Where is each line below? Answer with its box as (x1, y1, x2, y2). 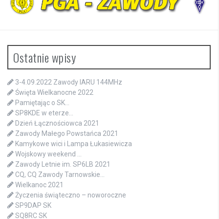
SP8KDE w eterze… (15, 109, 73, 117)
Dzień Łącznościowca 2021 (15, 119, 99, 128)
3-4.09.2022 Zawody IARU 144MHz (15, 78, 122, 87)
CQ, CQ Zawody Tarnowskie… (15, 171, 105, 179)
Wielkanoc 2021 (15, 181, 64, 189)
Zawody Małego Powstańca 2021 (15, 130, 118, 138)
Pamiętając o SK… (15, 99, 69, 107)
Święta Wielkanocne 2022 (15, 88, 93, 97)
